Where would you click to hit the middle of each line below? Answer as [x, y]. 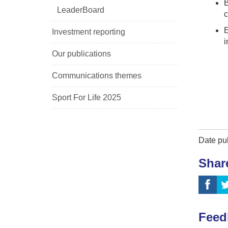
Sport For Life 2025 [87, 97]
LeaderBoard [81, 10]
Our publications [81, 53]
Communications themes [97, 75]
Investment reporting [89, 32]
